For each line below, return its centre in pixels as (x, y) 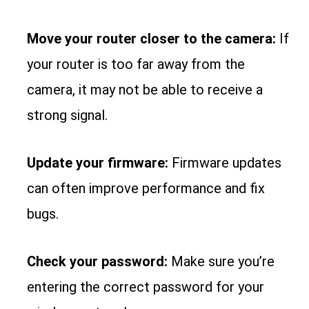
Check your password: (98, 262)
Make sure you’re (221, 262)
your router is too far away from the (136, 64)
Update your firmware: (98, 163)
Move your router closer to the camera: (152, 39)
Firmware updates (225, 163)
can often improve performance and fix (146, 189)
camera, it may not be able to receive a (145, 90)
